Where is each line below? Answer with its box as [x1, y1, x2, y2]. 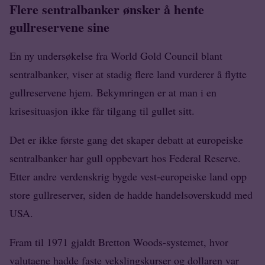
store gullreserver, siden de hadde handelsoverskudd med [9, 187, 253, 202]
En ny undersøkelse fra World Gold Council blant [9, 48, 222, 63]
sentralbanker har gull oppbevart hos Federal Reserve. [9, 150, 241, 165]
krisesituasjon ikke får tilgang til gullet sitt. [9, 103, 195, 118]
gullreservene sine [9, 17, 109, 37]
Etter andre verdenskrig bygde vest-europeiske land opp [9, 169, 247, 183]
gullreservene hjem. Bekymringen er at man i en [9, 85, 216, 99]
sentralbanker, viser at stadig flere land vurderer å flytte [9, 66, 247, 81]
